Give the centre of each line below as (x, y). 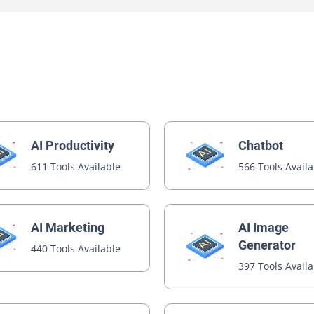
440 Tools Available (76, 248)
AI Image (264, 227)
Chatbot (261, 145)
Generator (267, 245)
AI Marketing (68, 227)
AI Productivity (73, 145)
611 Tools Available (76, 166)
